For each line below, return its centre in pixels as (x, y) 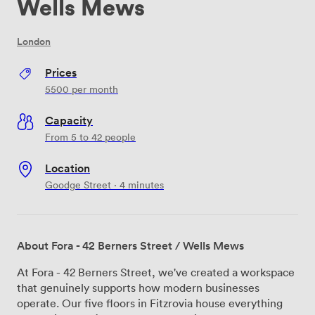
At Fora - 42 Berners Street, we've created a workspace (156, 272)
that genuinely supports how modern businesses (138, 287)
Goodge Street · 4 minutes (104, 184)
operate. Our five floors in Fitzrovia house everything (150, 303)
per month (94, 89)
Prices (61, 72)
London (34, 41)
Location (67, 168)
